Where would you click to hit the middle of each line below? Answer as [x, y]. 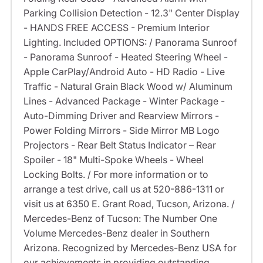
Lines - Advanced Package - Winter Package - [124, 101]
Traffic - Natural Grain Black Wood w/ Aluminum [128, 87]
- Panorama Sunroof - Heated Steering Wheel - [125, 57]
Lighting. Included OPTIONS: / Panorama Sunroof [130, 43]
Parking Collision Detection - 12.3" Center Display [131, 13]
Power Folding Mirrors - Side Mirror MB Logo [121, 131]
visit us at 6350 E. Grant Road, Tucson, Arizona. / [129, 204]
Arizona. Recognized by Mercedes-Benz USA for [130, 248]
